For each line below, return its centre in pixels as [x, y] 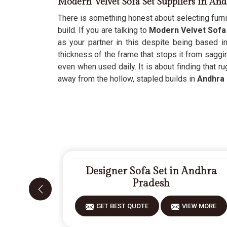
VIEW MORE [199, 206]
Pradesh [151, 183]
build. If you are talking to [104, 30]
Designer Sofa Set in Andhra [151, 171]
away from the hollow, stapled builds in [127, 79]
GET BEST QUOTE [123, 206]
